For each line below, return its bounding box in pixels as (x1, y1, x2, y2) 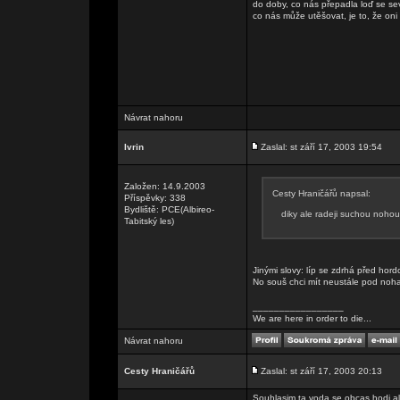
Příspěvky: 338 (124, 193, 186, 203)
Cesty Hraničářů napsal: (272, 188, 371, 198)
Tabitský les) (124, 216, 174, 226)
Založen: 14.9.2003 (124, 181, 205, 191)
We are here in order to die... (253, 313, 371, 323)
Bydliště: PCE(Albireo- (124, 204, 214, 214)
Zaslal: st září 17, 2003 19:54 (261, 142, 382, 152)
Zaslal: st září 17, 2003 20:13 (261, 366, 382, 376)
